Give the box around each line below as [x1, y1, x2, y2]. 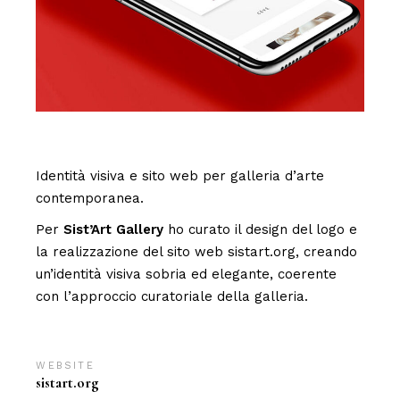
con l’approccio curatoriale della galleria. [36, 288, 309, 305]
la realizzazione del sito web [36, 244, 229, 261]
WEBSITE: [36, 360, 99, 372]
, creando [296, 244, 358, 261]
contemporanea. [36, 190, 145, 207]
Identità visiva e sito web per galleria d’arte [36, 168, 325, 185]
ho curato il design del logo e [163, 221, 358, 238]
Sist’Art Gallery [63, 221, 164, 238]
